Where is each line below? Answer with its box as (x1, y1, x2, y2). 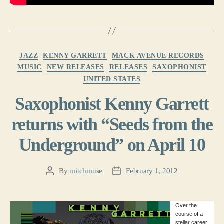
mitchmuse (69, 167, 103, 175)
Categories (111, 48, 135, 54)
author (49, 178, 69, 187)
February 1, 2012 (126, 167, 178, 175)
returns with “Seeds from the (11, 114, 213, 135)
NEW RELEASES (46, 63, 104, 71)
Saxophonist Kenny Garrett (15, 94, 209, 114)
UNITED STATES (83, 75, 141, 83)
